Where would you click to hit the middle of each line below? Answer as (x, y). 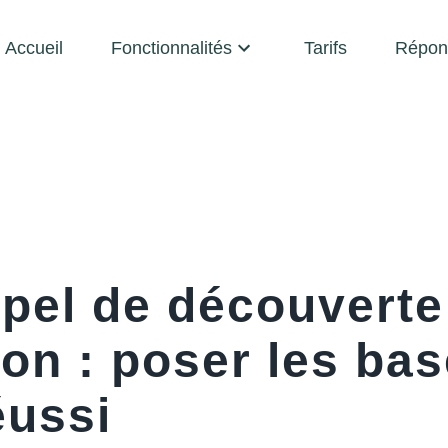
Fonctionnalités (171, 48)
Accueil (34, 48)
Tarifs (325, 48)
